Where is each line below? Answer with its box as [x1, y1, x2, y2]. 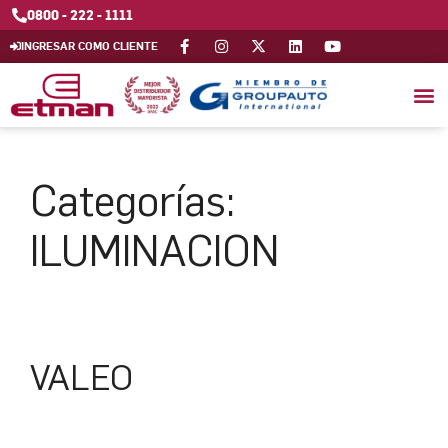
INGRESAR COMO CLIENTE [21, 38, 158, 53]
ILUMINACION [30, 225, 279, 277]
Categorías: [30, 175, 235, 227]
